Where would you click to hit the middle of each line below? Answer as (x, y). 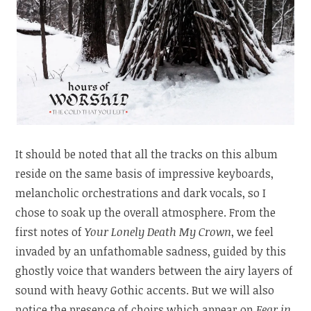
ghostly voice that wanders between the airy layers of (154, 270)
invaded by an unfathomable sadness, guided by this (151, 251)
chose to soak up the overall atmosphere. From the (146, 212)
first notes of (50, 232)
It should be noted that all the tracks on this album (147, 154)
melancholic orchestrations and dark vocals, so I (141, 193)
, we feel (253, 232)
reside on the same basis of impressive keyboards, (145, 173)
